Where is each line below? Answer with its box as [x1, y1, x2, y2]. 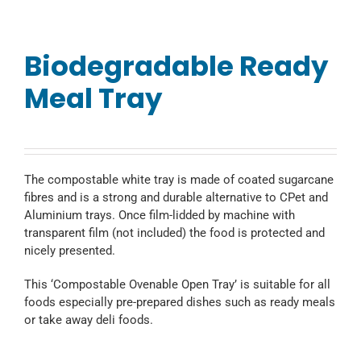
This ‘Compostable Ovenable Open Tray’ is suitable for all [24, 276, 330, 292]
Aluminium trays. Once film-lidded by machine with [24, 207, 295, 222]
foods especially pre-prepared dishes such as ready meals [24, 294, 335, 309]
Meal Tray [24, 78, 162, 118]
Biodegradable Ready [24, 46, 328, 85]
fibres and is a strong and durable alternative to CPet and [24, 189, 328, 205]
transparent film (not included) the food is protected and [24, 225, 325, 240]
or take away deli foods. [24, 312, 153, 327]
